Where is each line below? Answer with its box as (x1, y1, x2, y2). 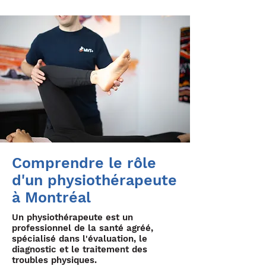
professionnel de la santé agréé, (12, 223, 153, 233)
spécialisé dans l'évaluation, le (12, 233, 147, 244)
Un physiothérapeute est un (12, 212, 133, 223)
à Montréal (12, 189, 91, 206)
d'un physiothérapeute (12, 172, 177, 189)
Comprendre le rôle (12, 154, 156, 172)
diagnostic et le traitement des (12, 244, 147, 255)
